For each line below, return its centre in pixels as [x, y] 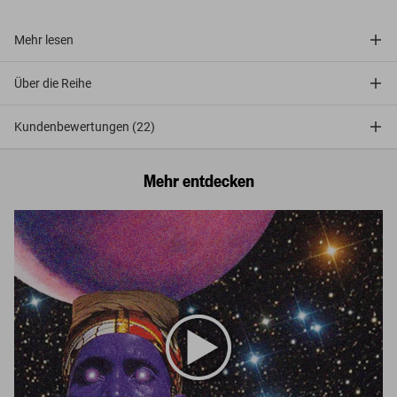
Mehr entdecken [198, 179]
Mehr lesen [44, 39]
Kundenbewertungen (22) [85, 126]
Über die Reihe [53, 83]
